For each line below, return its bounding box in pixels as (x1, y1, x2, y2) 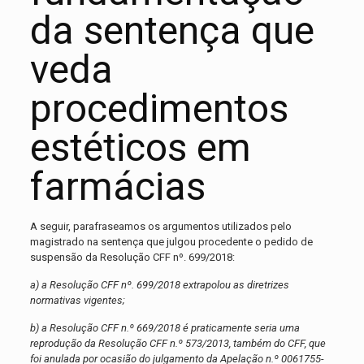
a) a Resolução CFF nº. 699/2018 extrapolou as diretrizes (29, 279, 289, 292)
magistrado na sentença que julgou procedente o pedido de (29, 236, 313, 249)
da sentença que (29, 7, 314, 54)
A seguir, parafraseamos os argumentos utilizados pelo (29, 220, 292, 233)
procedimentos (29, 85, 288, 132)
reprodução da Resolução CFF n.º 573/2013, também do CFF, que (29, 337, 326, 350)
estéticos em (29, 124, 251, 171)
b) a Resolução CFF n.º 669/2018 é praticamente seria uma (29, 322, 300, 335)
